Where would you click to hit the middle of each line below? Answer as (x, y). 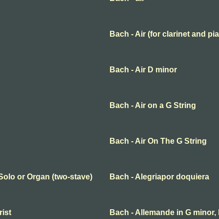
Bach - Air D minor (143, 70)
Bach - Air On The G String (158, 141)
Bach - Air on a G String (153, 106)
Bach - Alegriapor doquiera (159, 177)
